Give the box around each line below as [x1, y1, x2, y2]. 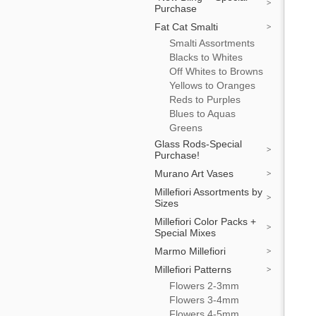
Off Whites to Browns [169, 66, 263, 77]
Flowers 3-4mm [169, 294, 239, 305]
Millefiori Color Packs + [154, 216, 256, 227]
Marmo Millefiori [154, 245, 226, 257]
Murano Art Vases [154, 168, 233, 179]
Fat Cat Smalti [154, 21, 218, 32]
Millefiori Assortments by [154, 186, 262, 197]
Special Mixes [154, 227, 216, 238]
